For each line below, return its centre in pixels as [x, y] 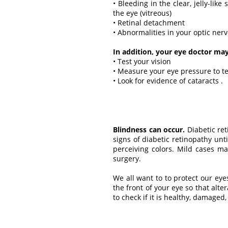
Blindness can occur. [149, 129]
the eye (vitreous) [142, 13]
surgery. [127, 158]
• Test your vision [142, 61]
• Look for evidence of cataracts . [168, 80]
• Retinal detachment [149, 22]
